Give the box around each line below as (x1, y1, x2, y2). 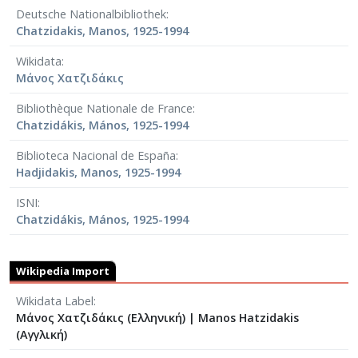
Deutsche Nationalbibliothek (16, 6, 166, 22)
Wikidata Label (16, 293, 93, 309)
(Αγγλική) (16, 327, 67, 343)
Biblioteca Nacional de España (16, 148, 176, 164)
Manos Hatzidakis (198, 310, 299, 326)
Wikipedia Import (16, 264, 109, 279)
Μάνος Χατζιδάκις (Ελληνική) (16, 310, 189, 326)
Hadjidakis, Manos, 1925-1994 (16, 165, 181, 181)
